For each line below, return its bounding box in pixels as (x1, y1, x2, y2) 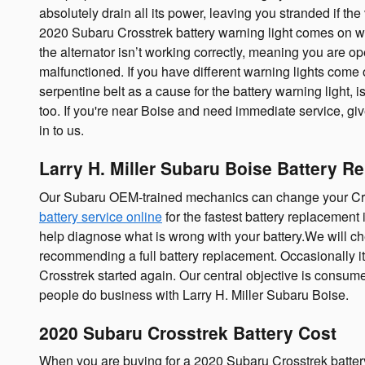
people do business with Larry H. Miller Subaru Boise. (39, 284, 349, 304)
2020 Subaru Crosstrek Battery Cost (39, 319, 336, 345)
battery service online (39, 206, 162, 226)
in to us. (39, 121, 84, 139)
